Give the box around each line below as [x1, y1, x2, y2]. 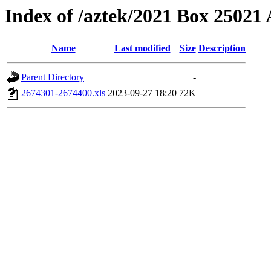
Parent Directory [21, 72, 84, 83]
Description [198, 43, 246, 54]
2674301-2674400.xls [21, 88, 105, 99]
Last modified [114, 43, 171, 54]
